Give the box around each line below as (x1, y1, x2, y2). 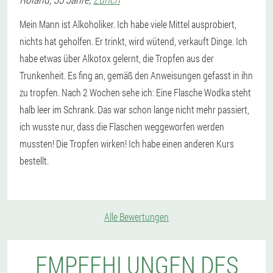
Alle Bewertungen (104, 210, 169, 223)
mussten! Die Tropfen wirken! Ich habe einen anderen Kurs (19, 137, 234, 150)
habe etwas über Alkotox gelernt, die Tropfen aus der (19, 52, 214, 65)
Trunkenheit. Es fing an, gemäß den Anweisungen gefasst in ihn (19, 69, 253, 82)
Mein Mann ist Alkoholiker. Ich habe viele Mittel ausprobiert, (19, 18, 236, 30)
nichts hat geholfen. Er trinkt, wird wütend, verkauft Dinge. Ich (19, 35, 247, 48)
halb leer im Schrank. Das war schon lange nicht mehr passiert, (19, 103, 249, 116)
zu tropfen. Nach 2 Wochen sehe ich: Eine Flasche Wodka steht (19, 86, 251, 99)
